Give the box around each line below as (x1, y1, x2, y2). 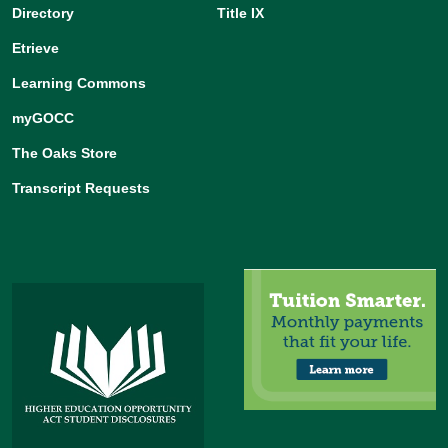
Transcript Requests (12, 180, 150, 197)
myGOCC (12, 110, 74, 127)
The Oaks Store (12, 145, 117, 162)
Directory (12, 5, 74, 22)
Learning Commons (12, 75, 146, 92)
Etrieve (12, 40, 59, 57)
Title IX (216, 5, 264, 22)
